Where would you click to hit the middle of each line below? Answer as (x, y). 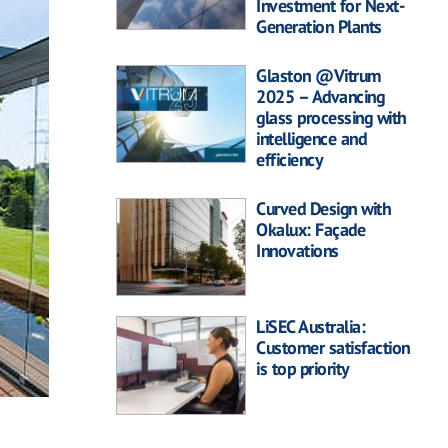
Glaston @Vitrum (318, 75)
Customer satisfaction (333, 348)
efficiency (289, 159)
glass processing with (331, 117)
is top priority (302, 369)
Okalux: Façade (310, 229)
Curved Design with (323, 208)
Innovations (297, 250)
